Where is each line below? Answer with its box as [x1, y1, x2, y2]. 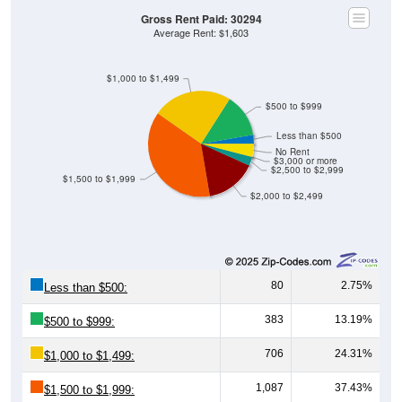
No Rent [275, 145, 310, 158]
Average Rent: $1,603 [153, 25, 249, 39]
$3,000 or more [274, 154, 338, 167]
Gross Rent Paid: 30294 [140, 11, 262, 27]
